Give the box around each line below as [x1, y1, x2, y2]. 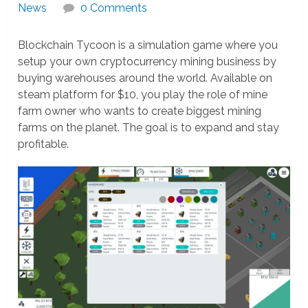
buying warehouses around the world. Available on [18, 71, 273, 85]
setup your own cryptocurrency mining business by [18, 55, 277, 69]
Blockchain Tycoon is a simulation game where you [18, 38, 278, 52]
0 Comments [80, 1, 148, 15]
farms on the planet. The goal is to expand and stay [18, 121, 280, 135]
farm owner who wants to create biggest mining [18, 104, 262, 118]
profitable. [18, 137, 69, 151]
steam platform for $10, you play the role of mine [18, 88, 268, 102]
